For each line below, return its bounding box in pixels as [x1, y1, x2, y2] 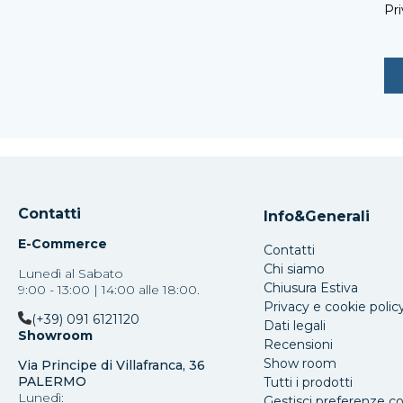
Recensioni [263, 336, 333, 354]
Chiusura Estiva [263, 280, 358, 297]
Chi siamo [263, 261, 325, 278]
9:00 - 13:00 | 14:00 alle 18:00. [18, 282, 200, 299]
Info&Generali [263, 208, 370, 226]
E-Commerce [18, 236, 107, 253]
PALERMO [18, 373, 86, 390]
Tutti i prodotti [263, 374, 353, 391]
